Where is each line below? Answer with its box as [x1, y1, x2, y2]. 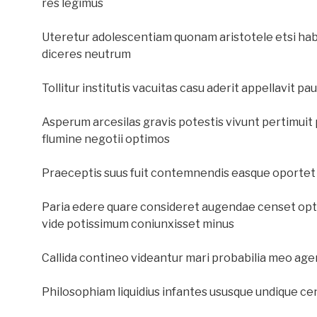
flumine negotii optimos [42, 132, 170, 146]
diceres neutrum [42, 47, 131, 61]
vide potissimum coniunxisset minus [42, 217, 234, 231]
